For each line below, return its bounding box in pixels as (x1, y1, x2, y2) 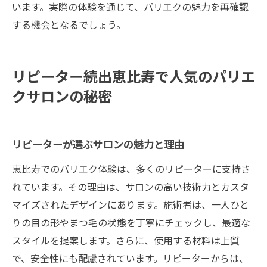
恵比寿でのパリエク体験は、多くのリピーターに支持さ (12, 161, 250, 176)
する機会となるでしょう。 (12, 17, 126, 32)
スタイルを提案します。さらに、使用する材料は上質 (12, 232, 240, 247)
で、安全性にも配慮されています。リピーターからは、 (12, 250, 249, 265)
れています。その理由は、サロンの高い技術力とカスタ (12, 179, 249, 194)
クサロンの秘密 (12, 91, 112, 105)
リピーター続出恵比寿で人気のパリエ (12, 71, 255, 86)
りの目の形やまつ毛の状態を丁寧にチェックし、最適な (12, 215, 250, 229)
